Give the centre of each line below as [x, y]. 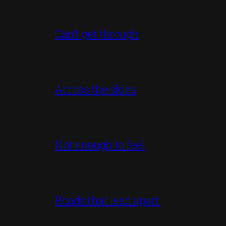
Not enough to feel [100, 144]
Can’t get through [97, 33]
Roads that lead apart [107, 200]
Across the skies [95, 89]
